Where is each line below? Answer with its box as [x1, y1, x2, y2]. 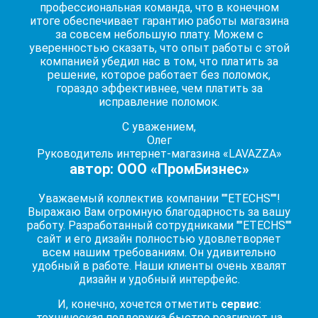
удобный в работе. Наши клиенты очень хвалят [31, 259, 287, 273]
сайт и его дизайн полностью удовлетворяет [37, 232, 281, 246]
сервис [220, 297, 259, 311]
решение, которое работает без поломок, [48, 68, 270, 82]
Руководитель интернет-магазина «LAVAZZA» [36, 147, 282, 160]
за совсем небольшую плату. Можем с [55, 28, 263, 41]
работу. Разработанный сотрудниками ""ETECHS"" [26, 219, 292, 232]
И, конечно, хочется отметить [57, 297, 221, 311]
